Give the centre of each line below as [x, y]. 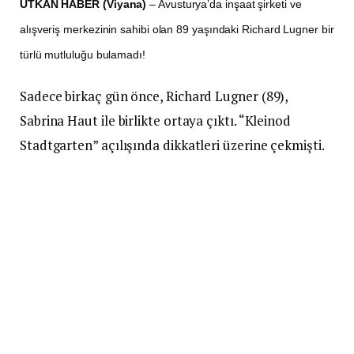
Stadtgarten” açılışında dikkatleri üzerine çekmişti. [172, 145]
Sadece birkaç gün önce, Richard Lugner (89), [154, 96]
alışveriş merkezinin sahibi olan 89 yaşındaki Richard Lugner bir [177, 30]
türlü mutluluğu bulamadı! [83, 55]
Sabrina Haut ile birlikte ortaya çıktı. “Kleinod [155, 121]
